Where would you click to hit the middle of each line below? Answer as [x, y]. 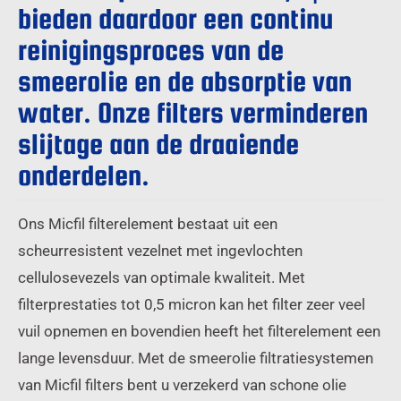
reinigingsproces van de [151, 50]
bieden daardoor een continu [175, 18]
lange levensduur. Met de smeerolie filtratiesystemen [196, 358]
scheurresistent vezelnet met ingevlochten [160, 250]
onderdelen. [84, 175]
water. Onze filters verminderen [193, 112]
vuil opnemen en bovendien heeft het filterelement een [199, 331]
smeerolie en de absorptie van [185, 81]
